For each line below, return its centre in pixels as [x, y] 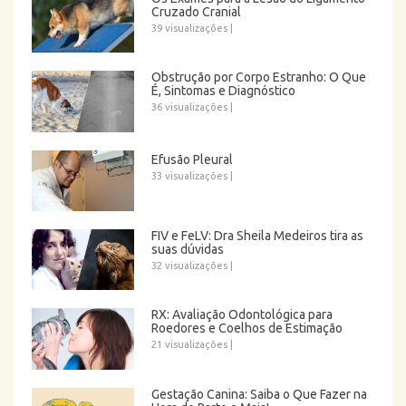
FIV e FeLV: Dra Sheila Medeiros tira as [258, 235]
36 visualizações [190, 107]
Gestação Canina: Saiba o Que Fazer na [260, 394]
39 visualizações [190, 28]
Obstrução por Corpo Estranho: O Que [259, 77]
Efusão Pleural [193, 159]
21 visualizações [190, 345]
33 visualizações [190, 175]
